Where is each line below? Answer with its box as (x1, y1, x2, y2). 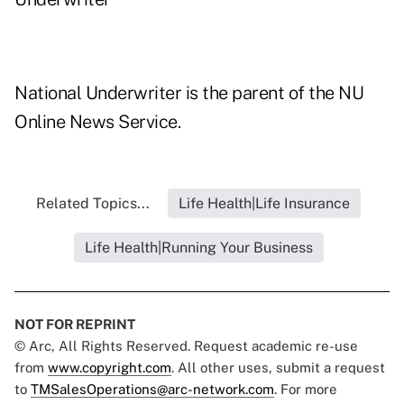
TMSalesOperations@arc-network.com (31, 381, 274, 398)
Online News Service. (14, 111, 180, 133)
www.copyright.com (48, 360, 171, 376)
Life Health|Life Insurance (179, 195, 350, 213)
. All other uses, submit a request (171, 360, 385, 376)
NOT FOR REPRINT (14, 317, 135, 333)
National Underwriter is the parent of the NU (14, 82, 363, 105)
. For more (274, 381, 337, 398)
